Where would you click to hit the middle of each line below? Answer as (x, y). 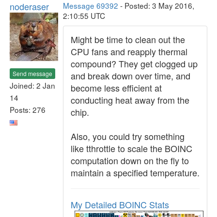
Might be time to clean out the (128, 39)
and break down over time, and (131, 76)
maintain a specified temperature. (135, 172)
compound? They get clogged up (134, 63)
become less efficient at (116, 88)
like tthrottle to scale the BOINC (132, 148)
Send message (32, 73)
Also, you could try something (128, 136)
